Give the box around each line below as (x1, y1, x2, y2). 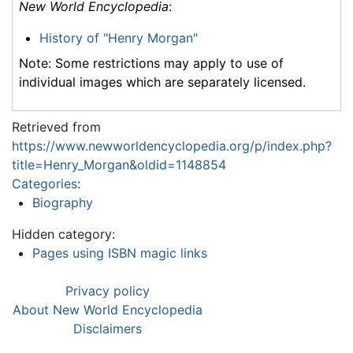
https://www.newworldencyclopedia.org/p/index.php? (12, 137, 332, 154)
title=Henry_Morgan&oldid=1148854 (12, 156, 226, 173)
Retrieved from (12, 118, 101, 135)
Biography (32, 194, 93, 210)
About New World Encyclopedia (13, 301, 203, 318)
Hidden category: (12, 225, 115, 242)
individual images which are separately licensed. (19, 73, 306, 90)
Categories (12, 175, 77, 191)
